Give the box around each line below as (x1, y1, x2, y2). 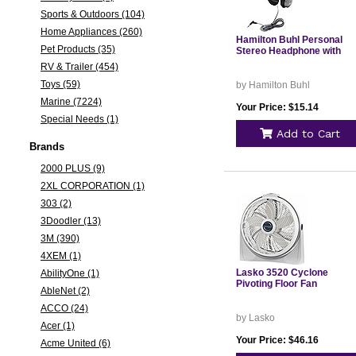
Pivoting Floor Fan (235, 278, 317, 289)
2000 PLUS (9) (40, 163, 105, 174)
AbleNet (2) (40, 285, 90, 296)
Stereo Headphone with (235, 45, 341, 56)
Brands (29, 141, 64, 153)
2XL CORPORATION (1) (40, 180, 145, 192)
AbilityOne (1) (40, 268, 99, 279)
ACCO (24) (40, 303, 88, 314)
